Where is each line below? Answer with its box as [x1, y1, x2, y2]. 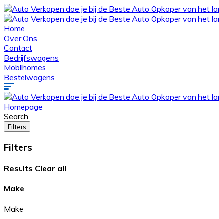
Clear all [35, 163, 66, 173]
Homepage [4, 102, 43, 111]
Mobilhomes [4, 63, 46, 72]
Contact [4, 43, 32, 53]
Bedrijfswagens [4, 53, 59, 63]
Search [4, 111, 28, 121]
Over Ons [4, 33, 37, 43]
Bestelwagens [4, 72, 55, 82]
